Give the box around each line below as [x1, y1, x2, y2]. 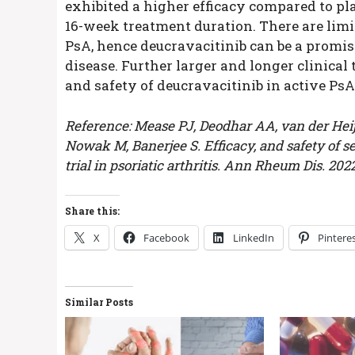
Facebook [143, 231, 189, 246]
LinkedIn [233, 231, 274, 246]
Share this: [65, 204, 120, 218]
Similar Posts [65, 296, 133, 309]
